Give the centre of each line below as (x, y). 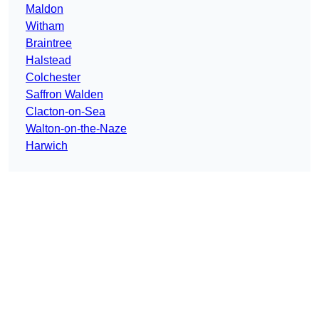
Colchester (53, 78)
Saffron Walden (64, 95)
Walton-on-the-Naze (76, 129)
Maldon (45, 9)
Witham (45, 26)
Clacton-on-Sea (66, 112)
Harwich (47, 146)
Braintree (49, 43)
